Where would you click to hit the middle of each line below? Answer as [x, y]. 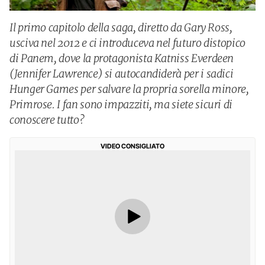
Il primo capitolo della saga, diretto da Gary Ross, [121, 28]
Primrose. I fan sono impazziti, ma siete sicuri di [121, 104]
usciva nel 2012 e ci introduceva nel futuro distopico [127, 43]
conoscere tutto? [47, 120]
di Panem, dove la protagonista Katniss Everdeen [122, 58]
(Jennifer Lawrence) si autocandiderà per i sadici [122, 74]
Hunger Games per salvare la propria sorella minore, [129, 89]
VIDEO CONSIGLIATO [132, 146]
